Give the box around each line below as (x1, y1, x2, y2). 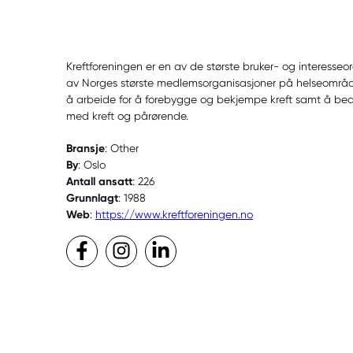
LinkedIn (169, 238, 252, 265)
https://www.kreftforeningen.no (95, 207, 253, 221)
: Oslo (78, 158, 106, 171)
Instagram (130, 238, 232, 265)
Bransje (66, 141, 105, 155)
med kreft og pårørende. (66, 109, 188, 122)
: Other (105, 141, 139, 154)
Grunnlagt (66, 191, 118, 205)
